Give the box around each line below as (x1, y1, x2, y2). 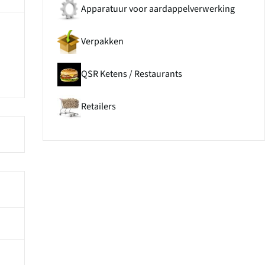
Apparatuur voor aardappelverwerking (80, 2, 235, 16)
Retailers (80, 100, 116, 114)
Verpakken (80, 35, 124, 49)
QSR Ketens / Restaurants (80, 67, 182, 81)
